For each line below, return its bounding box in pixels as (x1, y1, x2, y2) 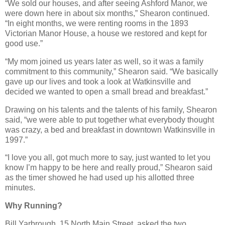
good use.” (5, 39, 43, 48)
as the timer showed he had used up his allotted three (5, 173, 194, 182)
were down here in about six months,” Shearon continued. (5, 9, 209, 18)
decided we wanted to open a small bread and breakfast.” (5, 87, 208, 96)
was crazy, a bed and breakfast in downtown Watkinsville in (5, 125, 215, 134)
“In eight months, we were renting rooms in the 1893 (5, 19, 188, 28)
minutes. (5, 183, 35, 192)
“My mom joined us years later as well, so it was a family (5, 57, 203, 66)
